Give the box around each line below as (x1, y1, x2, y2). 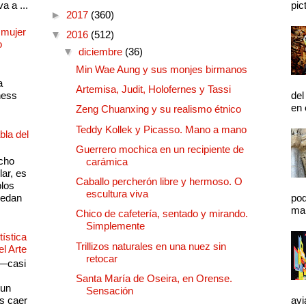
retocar (86, 252, 117, 264)
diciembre (78, 46, 125, 58)
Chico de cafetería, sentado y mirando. (76, 208, 248, 220)
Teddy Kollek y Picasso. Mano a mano (76, 123, 247, 135)
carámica (86, 155, 128, 167)
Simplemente (86, 220, 145, 232)
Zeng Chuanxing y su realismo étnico (76, 103, 241, 115)
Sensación (86, 284, 133, 296)
